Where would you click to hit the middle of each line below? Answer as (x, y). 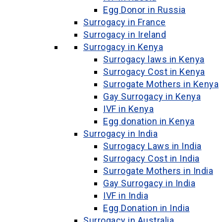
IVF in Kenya (128, 109)
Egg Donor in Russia (144, 10)
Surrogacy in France (125, 22)
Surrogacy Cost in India (151, 158)
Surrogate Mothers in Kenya (161, 84)
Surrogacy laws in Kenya (154, 59)
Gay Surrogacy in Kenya (152, 96)
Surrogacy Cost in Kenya (154, 72)
